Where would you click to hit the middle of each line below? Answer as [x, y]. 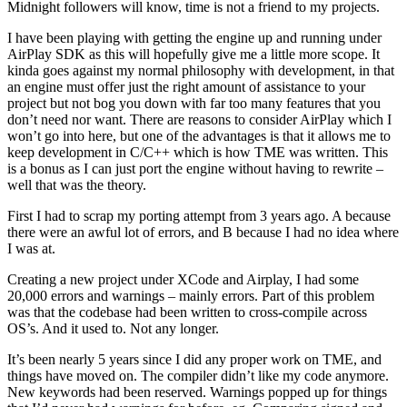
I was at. [31, 248]
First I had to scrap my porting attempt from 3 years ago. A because [199, 215]
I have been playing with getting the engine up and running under [194, 37]
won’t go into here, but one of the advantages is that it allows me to [199, 135]
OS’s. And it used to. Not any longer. [113, 328]
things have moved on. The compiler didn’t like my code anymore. [198, 375]
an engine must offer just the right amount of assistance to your [186, 86]
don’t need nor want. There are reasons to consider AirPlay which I [199, 119]
